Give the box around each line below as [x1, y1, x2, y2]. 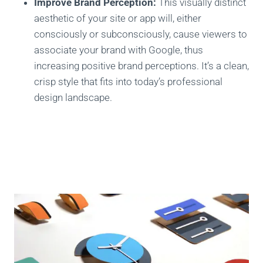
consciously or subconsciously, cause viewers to [34, 28, 247, 41]
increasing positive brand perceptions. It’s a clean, [34, 60, 249, 72]
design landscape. [34, 92, 112, 104]
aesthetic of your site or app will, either [34, 12, 201, 25]
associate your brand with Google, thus [34, 44, 203, 56]
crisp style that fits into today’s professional [34, 76, 222, 88]
